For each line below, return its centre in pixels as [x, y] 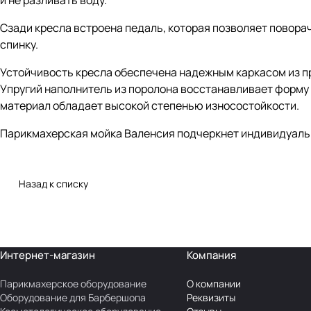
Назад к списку [53, 184]
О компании [213, 284]
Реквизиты [211, 298]
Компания [211, 255]
